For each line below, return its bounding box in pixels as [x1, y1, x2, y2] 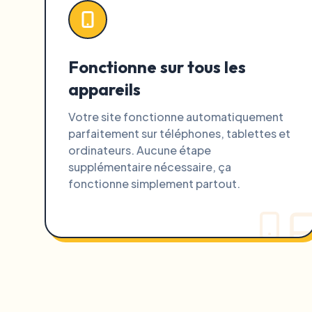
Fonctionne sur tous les [68, 56, 246, 77]
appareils [68, 79, 141, 100]
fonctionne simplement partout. [68, 176, 240, 191]
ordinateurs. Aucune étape [68, 143, 211, 157]
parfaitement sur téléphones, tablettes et [68, 126, 290, 141]
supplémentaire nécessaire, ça [68, 159, 231, 174]
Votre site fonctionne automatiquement [68, 109, 283, 124]
